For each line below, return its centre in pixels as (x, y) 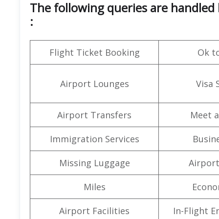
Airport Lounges (94, 83)
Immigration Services (94, 139)
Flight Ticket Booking (94, 52)
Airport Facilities (94, 210)
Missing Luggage (94, 163)
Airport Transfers (94, 115)
